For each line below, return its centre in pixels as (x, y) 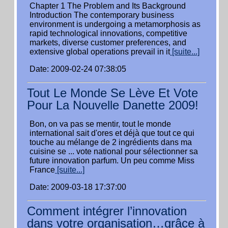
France (42, 170)
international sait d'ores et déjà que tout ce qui (112, 133)
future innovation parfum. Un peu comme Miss (112, 161)
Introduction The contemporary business (102, 15)
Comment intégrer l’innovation (107, 211)
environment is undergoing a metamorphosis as (115, 24)
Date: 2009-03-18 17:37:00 (78, 187)
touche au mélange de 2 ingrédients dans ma (111, 142)
